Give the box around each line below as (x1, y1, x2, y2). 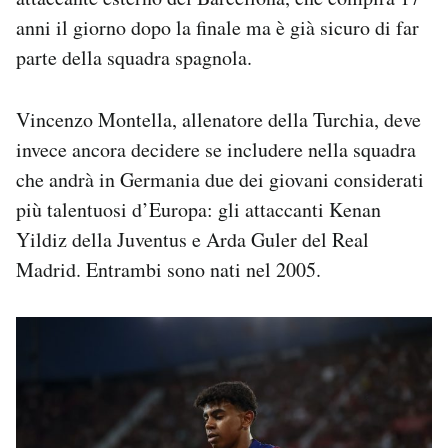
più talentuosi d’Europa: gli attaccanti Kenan (16, 195, 381, 223)
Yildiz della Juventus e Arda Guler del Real (16, 225, 369, 253)
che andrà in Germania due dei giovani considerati (16, 165, 424, 193)
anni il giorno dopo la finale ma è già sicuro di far (16, 13, 419, 41)
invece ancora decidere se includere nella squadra (16, 135, 416, 163)
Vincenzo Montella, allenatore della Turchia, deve (16, 105, 421, 133)
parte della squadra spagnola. (16, 43, 252, 71)
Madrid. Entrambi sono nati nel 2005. (16, 255, 321, 283)
